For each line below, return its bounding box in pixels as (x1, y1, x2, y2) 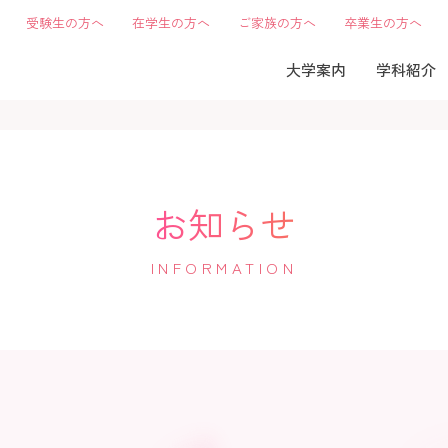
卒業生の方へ (344, 13, 422, 32)
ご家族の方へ (238, 13, 316, 32)
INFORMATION (150, 256, 298, 278)
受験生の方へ (26, 13, 104, 32)
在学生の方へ (132, 13, 210, 32)
